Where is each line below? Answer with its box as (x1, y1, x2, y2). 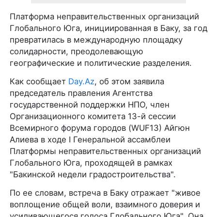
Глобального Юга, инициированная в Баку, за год (10, 23, 207, 33)
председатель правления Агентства (10, 88, 153, 98)
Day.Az (68, 76, 94, 86)
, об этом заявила (94, 76, 164, 86)
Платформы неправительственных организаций (10, 146, 201, 156)
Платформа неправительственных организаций (10, 11, 199, 21)
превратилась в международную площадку (10, 34, 183, 45)
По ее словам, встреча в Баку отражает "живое (10, 187, 201, 198)
